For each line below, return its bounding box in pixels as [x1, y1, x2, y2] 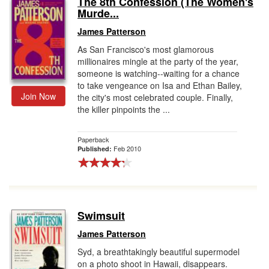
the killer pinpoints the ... [77, 103, 170, 115]
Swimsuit [77, 208, 125, 223]
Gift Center [3, 14, 55, 30]
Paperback [77, 134, 109, 144]
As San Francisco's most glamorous [77, 43, 214, 55]
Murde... [77, 5, 119, 21]
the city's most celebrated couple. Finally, [77, 91, 233, 103]
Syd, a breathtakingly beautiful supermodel [77, 246, 240, 258]
